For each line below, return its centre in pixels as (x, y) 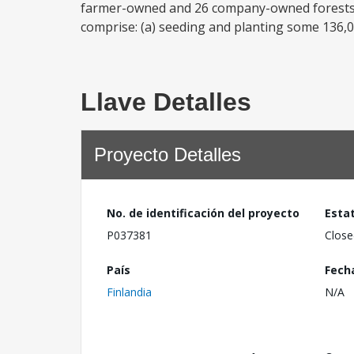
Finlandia (129, 292)
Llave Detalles (166, 102)
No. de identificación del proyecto (203, 213)
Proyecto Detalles (168, 154)
